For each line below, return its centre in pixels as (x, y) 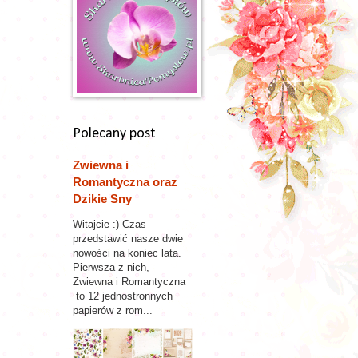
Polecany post (114, 134)
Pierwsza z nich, (113, 267)
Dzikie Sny (102, 199)
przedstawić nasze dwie (128, 238)
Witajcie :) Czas (109, 224)
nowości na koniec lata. (127, 253)
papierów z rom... (113, 310)
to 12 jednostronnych (123, 296)
